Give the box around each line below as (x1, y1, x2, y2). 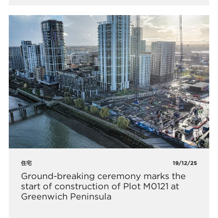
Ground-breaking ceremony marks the (21, 170, 186, 181)
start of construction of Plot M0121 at (21, 181, 180, 191)
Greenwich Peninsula (21, 191, 112, 201)
